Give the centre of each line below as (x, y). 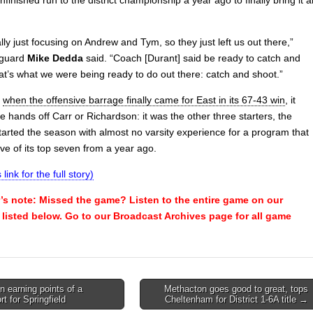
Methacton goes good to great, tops (236, 289)
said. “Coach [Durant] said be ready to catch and (193, 58)
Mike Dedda (57, 58)
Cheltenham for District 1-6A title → (236, 299)
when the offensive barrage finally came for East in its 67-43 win (144, 100)
